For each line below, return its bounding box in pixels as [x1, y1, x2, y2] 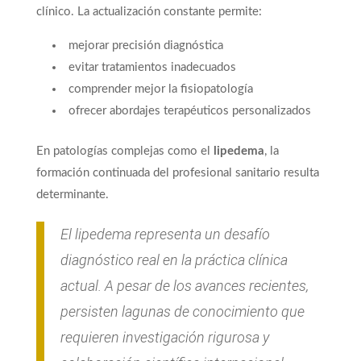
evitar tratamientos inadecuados [68, 61, 236, 74]
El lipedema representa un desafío [60, 226, 270, 243]
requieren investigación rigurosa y [60, 329, 269, 346]
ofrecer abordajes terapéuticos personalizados [68, 105, 311, 118]
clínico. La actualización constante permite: [35, 6, 262, 19]
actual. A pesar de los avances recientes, [60, 277, 309, 295]
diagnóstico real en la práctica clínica [60, 251, 288, 269]
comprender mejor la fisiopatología [68, 83, 253, 96]
